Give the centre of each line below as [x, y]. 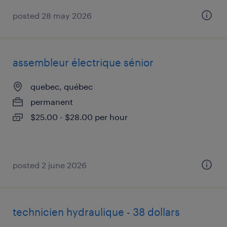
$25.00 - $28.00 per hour [79, 117]
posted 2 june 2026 [50, 165]
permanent [52, 102]
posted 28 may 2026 [52, 15]
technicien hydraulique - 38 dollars [96, 212]
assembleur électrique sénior [83, 62]
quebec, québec [62, 86]
